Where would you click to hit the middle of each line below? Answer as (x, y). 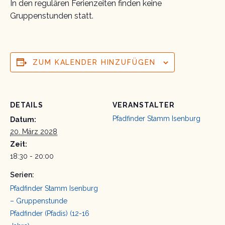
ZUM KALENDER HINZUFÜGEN (94, 62)
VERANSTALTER (144, 105)
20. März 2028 (34, 131)
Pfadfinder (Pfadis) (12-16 (50, 213)
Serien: (22, 175)
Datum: (23, 119)
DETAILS (27, 105)
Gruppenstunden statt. (52, 16)
